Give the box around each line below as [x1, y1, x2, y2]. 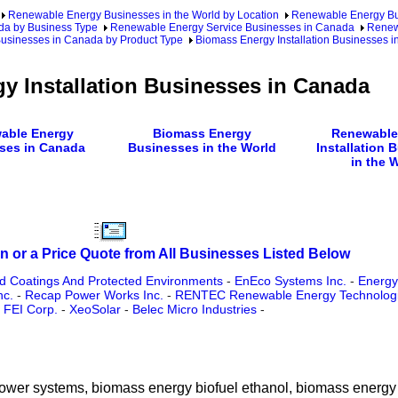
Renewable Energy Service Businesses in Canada [110, 21, 354, 34]
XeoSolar [69, 302, 121, 317]
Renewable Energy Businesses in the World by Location [8, 9, 279, 21]
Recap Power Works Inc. [25, 288, 163, 303]
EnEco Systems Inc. [234, 274, 346, 289]
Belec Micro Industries [132, 302, 257, 317]
